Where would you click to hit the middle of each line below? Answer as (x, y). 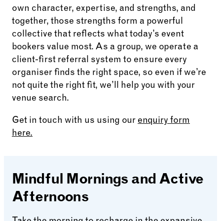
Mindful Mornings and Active (108, 180)
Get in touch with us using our (75, 121)
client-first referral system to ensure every (99, 60)
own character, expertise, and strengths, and (104, 9)
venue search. (40, 99)
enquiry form (164, 121)
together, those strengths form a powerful (97, 22)
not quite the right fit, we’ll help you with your (103, 86)
